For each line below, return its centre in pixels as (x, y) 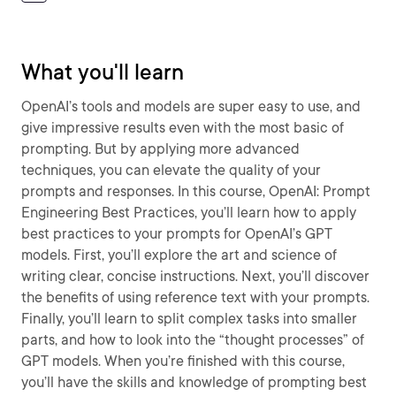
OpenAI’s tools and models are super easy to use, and (191, 107)
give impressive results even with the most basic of (183, 128)
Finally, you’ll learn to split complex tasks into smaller (189, 319)
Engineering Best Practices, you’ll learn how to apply (189, 213)
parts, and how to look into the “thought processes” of (193, 340)
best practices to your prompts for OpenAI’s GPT (177, 234)
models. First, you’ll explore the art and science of (179, 255)
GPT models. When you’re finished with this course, (183, 361)
